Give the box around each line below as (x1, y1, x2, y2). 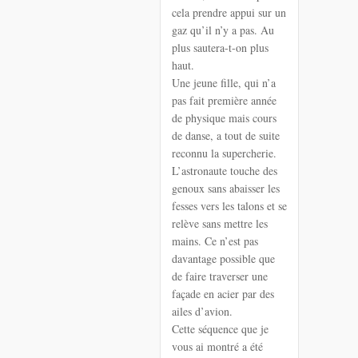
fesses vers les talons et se (172, 197, 287, 213)
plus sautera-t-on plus (172, 39, 268, 55)
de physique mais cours (172, 109, 276, 125)
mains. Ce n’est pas (172, 233, 258, 249)
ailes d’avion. (172, 303, 233, 319)
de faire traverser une (172, 268, 268, 284)
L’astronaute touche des (172, 162, 277, 178)
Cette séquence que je (172, 320, 268, 336)
